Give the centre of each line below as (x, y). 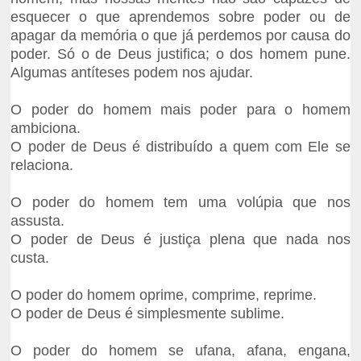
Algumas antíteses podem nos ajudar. (132, 73)
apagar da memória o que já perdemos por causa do (180, 36)
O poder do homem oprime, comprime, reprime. (164, 295)
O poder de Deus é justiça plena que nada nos (180, 240)
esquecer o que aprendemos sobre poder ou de (180, 17)
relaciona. (42, 166)
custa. (30, 258)
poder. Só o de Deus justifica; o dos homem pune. (180, 54)
